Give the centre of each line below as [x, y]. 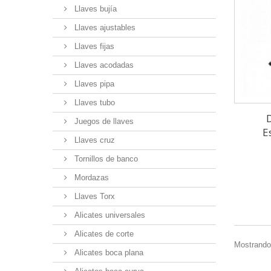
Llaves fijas [93, 47]
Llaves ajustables [104, 28]
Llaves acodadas [103, 65]
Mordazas [90, 178]
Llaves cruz [93, 140]
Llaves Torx [93, 197]
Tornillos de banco [105, 159]
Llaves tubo [93, 103]
